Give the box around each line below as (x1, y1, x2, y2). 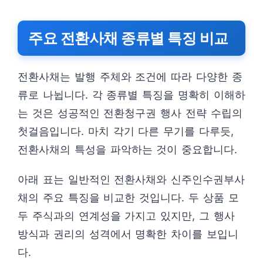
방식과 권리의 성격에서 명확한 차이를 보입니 (18, 228, 238, 240)
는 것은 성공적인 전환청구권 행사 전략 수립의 (18, 107, 242, 119)
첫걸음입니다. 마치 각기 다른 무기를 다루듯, (18, 125, 234, 137)
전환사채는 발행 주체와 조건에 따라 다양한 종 (18, 70, 242, 83)
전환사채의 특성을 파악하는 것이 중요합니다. (18, 143, 238, 156)
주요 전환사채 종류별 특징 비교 (28, 29, 228, 47)
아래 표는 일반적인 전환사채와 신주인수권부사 (18, 173, 245, 186)
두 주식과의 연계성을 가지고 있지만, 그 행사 (18, 210, 235, 222)
